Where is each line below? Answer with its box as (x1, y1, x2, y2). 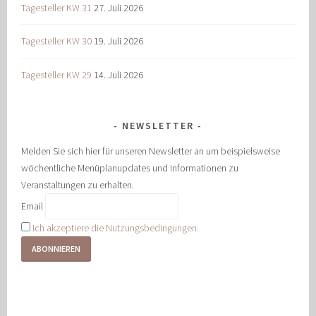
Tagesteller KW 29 (21, 68, 92, 82)
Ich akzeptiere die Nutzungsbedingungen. (32, 221, 200, 235)
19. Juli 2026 (94, 35, 144, 48)
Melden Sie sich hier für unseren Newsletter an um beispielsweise (21, 145, 281, 158)
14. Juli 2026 (94, 68, 144, 82)
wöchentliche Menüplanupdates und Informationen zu (21, 162, 239, 175)
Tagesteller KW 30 (21, 35, 92, 48)
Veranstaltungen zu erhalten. (21, 178, 135, 192)
